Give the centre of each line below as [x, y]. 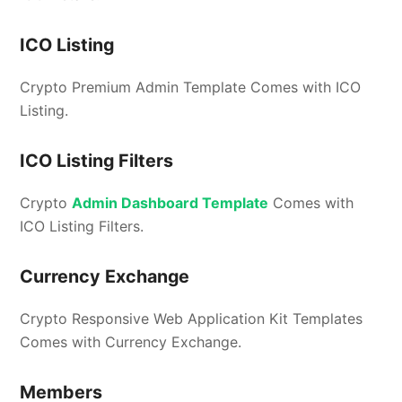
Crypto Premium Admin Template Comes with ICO [191, 87]
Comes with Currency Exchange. [131, 342]
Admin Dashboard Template [170, 203]
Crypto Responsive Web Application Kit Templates [192, 319]
